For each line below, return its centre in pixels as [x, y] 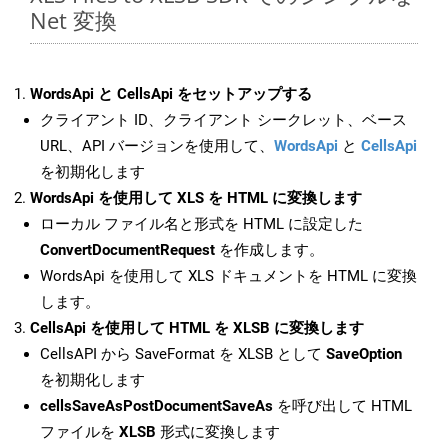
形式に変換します [218, 432]
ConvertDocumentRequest [127, 250]
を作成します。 [269, 250]
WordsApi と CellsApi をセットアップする [171, 94]
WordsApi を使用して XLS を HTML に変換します [196, 198]
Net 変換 [73, 20]
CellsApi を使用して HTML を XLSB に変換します [197, 328]
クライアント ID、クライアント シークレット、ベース [223, 120]
